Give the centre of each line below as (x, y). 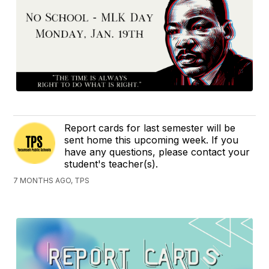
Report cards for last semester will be (150, 128)
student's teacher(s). (111, 164)
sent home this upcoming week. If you (152, 140)
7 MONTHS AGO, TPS (52, 181)
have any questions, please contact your (157, 152)
